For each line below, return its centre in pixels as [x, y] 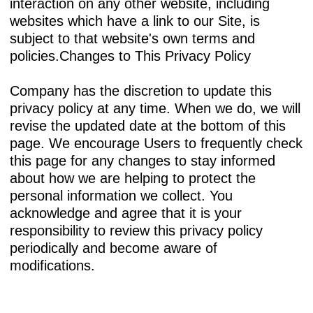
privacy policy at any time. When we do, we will [155, 108]
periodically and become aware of [114, 248]
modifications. [52, 265]
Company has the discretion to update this [141, 90]
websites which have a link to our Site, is [135, 21]
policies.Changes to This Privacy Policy [130, 56]
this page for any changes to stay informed [143, 160]
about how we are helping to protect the [133, 178]
